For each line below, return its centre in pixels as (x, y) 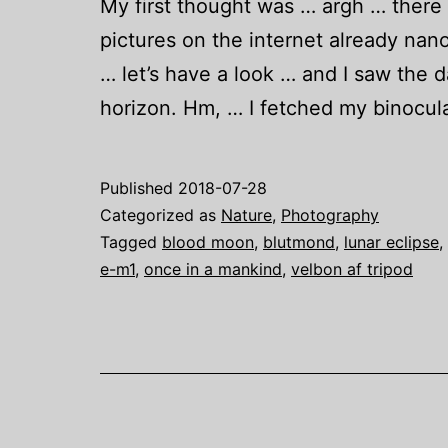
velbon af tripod (352, 269)
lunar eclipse (391, 242)
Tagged (131, 242)
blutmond (299, 242)
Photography (330, 215)
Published (139, 188)
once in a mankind (213, 269)
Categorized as (160, 215)
